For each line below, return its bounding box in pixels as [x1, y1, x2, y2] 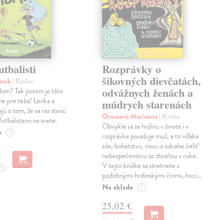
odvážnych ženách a [102, 84, 193, 101]
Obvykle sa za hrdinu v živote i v [102, 121, 189, 132]
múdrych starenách [102, 96, 192, 113]
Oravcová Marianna [102, 111, 160, 122]
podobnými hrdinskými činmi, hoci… [102, 170, 202, 181]
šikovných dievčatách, [102, 73, 201, 89]
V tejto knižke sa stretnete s [102, 160, 180, 171]
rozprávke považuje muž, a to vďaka [102, 131, 199, 142]
